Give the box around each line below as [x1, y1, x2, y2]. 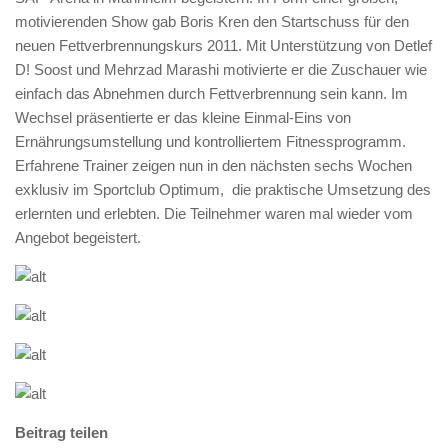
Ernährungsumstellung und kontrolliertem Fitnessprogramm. [15, 133, 406, 150]
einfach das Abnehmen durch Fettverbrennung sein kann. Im [15, 85, 408, 102]
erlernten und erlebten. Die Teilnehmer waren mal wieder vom [15, 205, 413, 222]
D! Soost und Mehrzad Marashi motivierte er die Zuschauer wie [15, 61, 427, 78]
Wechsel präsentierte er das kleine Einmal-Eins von [15, 109, 351, 126]
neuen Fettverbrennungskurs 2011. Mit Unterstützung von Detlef [15, 37, 432, 54]
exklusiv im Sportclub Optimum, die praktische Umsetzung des [15, 181, 431, 198]
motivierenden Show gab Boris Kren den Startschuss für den [15, 13, 409, 30]
